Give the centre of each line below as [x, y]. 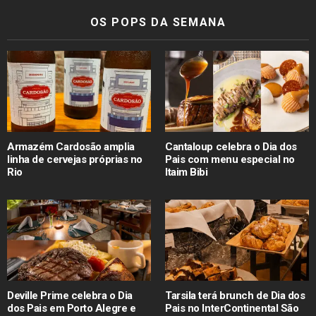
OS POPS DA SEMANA [158, 23]
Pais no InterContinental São [232, 308]
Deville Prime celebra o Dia [70, 295]
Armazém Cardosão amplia [71, 147]
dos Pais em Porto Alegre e [72, 308]
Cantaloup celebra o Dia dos [231, 147]
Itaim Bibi [187, 172]
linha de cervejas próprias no [75, 160]
